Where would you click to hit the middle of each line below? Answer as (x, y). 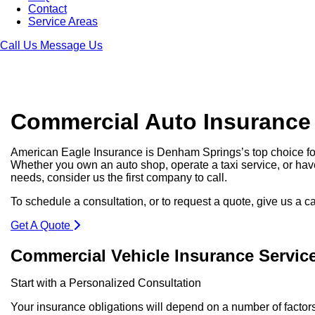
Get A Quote (42, 226)
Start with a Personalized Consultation (106, 283)
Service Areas (63, 21)
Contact (47, 8)
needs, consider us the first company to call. (119, 178)
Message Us (71, 45)
